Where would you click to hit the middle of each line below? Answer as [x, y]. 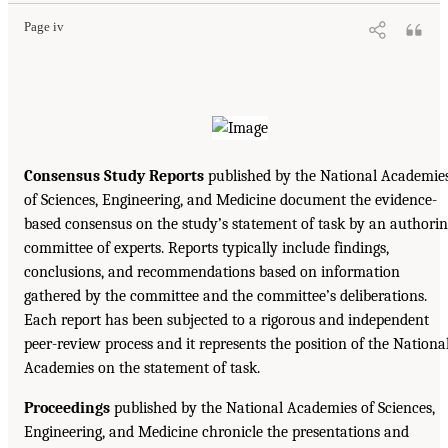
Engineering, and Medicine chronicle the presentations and [216, 432]
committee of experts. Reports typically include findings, [206, 248]
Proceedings [67, 408]
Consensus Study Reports [114, 176]
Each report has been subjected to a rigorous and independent [226, 320]
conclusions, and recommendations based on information [212, 272]
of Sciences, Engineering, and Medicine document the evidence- [230, 200]
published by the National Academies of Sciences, [272, 408]
